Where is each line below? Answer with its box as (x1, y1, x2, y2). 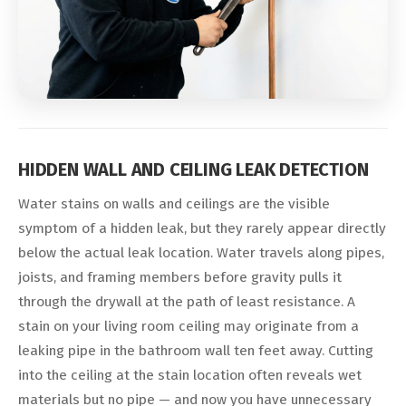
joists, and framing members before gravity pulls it (18, 269, 342, 286)
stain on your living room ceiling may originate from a (18, 318, 359, 335)
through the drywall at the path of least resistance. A (18, 294, 355, 311)
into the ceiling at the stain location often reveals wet (18, 367, 362, 384)
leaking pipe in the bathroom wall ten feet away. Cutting (18, 343, 373, 360)
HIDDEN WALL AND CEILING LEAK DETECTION (18, 159, 369, 181)
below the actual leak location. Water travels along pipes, (18, 245, 384, 262)
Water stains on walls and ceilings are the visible (18, 196, 330, 213)
